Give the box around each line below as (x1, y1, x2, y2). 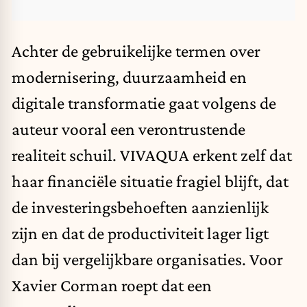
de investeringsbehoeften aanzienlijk (12, 197, 269, 217)
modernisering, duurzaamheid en (12, 67, 247, 87)
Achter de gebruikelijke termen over (12, 41, 260, 61)
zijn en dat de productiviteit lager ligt (12, 223, 269, 243)
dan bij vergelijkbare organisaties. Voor (12, 249, 283, 269)
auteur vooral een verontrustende (12, 119, 245, 139)
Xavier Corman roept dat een (12, 275, 212, 295)
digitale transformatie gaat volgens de (12, 93, 276, 113)
